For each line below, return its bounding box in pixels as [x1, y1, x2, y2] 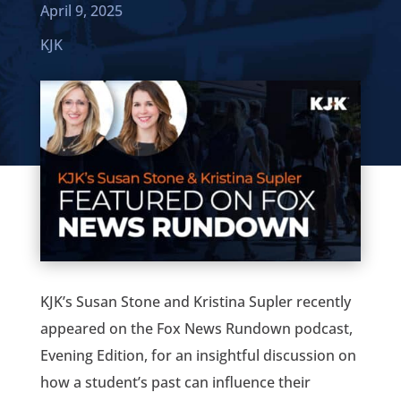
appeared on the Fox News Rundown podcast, [39, 318, 353, 338]
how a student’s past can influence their [39, 371, 311, 392]
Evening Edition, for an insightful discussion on [39, 345, 356, 365]
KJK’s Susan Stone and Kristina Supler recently [39, 291, 351, 311]
